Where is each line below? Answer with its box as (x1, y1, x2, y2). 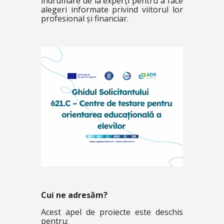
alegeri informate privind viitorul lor (40, 4, 183, 15)
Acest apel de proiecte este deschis (40, 206, 183, 217)
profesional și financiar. (40, 13, 128, 24)
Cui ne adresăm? (40, 189, 107, 200)
